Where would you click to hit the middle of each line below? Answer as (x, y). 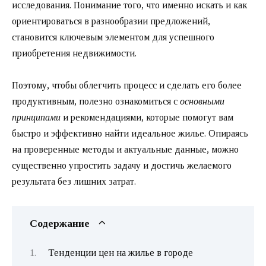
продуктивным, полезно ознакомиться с (96, 102)
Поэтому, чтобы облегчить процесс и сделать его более (127, 85)
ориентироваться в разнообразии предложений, (111, 21)
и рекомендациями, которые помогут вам (147, 118)
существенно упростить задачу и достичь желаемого (122, 166)
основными (202, 102)
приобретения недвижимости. (74, 53)
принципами (36, 118)
